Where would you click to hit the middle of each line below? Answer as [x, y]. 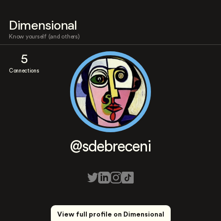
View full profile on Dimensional [110, 215]
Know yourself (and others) [44, 37]
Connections [24, 71]
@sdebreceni [110, 147]
